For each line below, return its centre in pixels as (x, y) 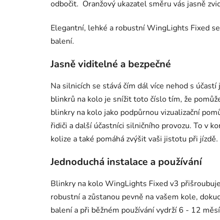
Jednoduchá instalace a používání (126, 162)
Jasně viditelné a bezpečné (111, 64)
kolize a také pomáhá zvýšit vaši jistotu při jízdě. (134, 139)
